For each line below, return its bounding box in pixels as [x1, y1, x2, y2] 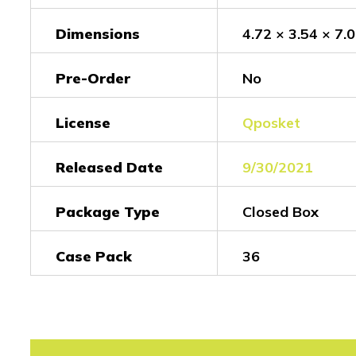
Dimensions [56, 25, 140, 44]
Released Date [56, 158, 163, 177]
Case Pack [56, 247, 132, 266]
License [56, 114, 110, 133]
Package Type [56, 203, 160, 222]
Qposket [242, 114, 300, 133]
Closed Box [242, 203, 319, 222]
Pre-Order [56, 69, 130, 88]
